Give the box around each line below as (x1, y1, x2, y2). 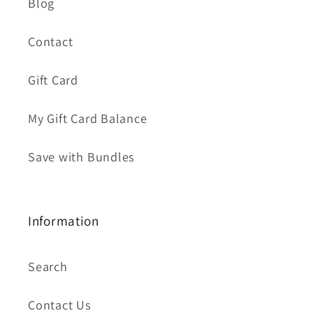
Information (28, 211, 99, 230)
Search (28, 257, 68, 275)
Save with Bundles (28, 147, 136, 165)
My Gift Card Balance (28, 109, 147, 126)
